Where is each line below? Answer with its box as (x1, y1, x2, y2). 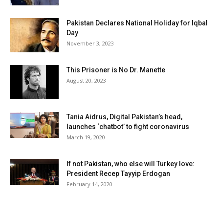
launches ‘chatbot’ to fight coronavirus (66, 123, 189, 131)
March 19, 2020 (66, 133, 105, 141)
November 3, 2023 (66, 40, 114, 47)
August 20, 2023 (66, 77, 106, 85)
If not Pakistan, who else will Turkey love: (66, 160, 195, 168)
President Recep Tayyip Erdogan (66, 170, 170, 178)
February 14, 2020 (66, 180, 112, 188)
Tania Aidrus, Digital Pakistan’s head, (66, 113, 182, 121)
